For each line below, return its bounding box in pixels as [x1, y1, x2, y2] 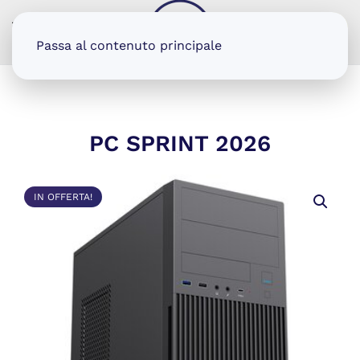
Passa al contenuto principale [36, 38, 222, 53]
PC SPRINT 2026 [89, 130, 271, 157]
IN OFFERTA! [34, 191, 92, 202]
